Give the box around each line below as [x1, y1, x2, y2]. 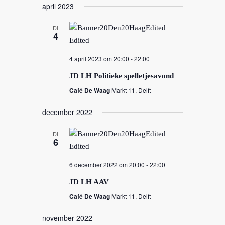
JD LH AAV [69, 178, 109, 186]
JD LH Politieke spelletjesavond [69, 72, 174, 80]
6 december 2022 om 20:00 [69, 160, 145, 169]
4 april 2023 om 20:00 [69, 54, 129, 63]
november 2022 [42, 213, 92, 223]
